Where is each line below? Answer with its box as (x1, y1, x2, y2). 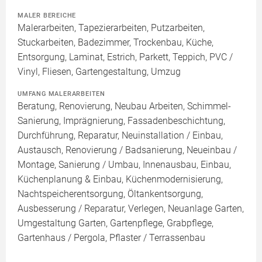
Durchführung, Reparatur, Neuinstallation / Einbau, (18, 130, 223, 142)
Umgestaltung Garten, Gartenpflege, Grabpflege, (18, 218, 213, 229)
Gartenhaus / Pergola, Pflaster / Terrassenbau (18, 232, 205, 244)
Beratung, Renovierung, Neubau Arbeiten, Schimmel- (18, 101, 231, 112)
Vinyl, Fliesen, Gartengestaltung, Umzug (18, 66, 181, 78)
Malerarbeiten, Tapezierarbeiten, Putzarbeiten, (18, 22, 205, 34)
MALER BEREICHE (18, 11, 77, 20)
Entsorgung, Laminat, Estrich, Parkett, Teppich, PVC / (18, 51, 233, 63)
